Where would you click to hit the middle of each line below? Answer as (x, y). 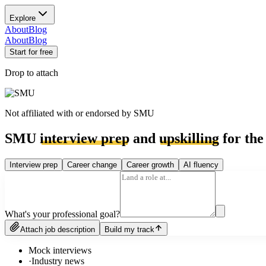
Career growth (150, 164)
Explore (23, 18)
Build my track (129, 229)
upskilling (189, 138)
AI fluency (201, 164)
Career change (92, 164)
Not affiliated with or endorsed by (69, 113)
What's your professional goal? (62, 214)
